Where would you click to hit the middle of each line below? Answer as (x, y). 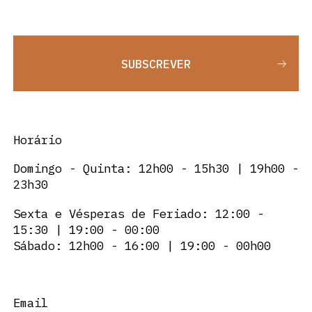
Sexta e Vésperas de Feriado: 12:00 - (138, 213)
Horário (37, 139)
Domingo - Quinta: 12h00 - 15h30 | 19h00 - (156, 169)
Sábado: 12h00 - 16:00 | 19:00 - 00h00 (142, 245)
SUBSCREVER (156, 63)
